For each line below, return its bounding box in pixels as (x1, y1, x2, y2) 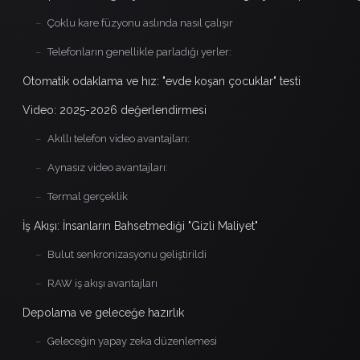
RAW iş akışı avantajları (47, 276, 157, 289)
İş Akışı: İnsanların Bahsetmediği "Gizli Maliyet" (22, 219, 258, 232)
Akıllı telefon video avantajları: (47, 132, 190, 145)
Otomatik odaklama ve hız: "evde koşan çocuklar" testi (22, 74, 301, 88)
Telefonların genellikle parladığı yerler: (47, 45, 231, 58)
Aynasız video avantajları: (47, 161, 168, 174)
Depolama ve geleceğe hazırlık (22, 305, 184, 319)
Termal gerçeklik (47, 190, 128, 202)
